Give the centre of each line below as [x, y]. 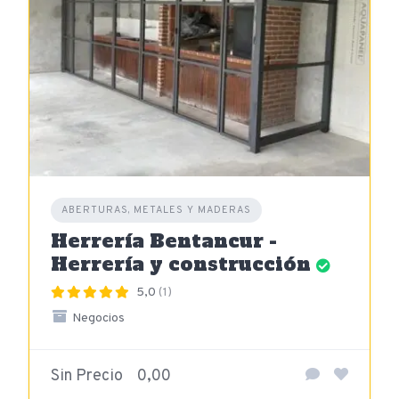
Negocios [97, 318]
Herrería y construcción [181, 264]
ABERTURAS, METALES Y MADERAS [156, 210]
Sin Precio [87, 376]
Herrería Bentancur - [164, 240]
